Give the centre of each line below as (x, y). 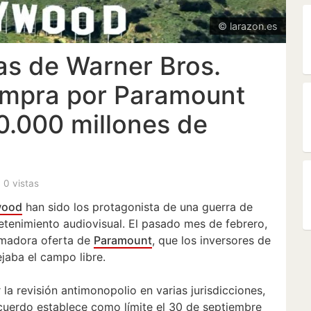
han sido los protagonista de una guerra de (138, 207)
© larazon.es (248, 26)
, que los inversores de (212, 240)
